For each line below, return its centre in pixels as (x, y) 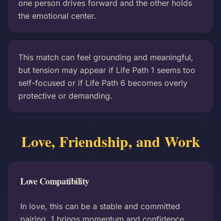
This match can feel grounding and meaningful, (106, 57)
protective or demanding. (65, 96)
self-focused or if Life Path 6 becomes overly (103, 83)
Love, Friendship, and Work (110, 141)
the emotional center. (57, 16)
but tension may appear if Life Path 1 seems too (107, 70)
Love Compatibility (55, 181)
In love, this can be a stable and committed (100, 206)
